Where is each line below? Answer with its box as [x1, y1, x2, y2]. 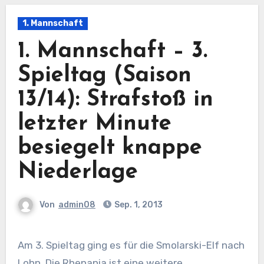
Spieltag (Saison [17, 64, 192, 87]
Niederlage [17, 160, 138, 184]
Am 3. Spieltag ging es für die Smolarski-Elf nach [17, 239, 24, 251]
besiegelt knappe [17, 136, 202, 160]
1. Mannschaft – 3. [17, 39, 207, 63]
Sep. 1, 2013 [113, 199, 163, 210]
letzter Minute [17, 112, 171, 136]
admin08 [58, 199, 95, 210]
